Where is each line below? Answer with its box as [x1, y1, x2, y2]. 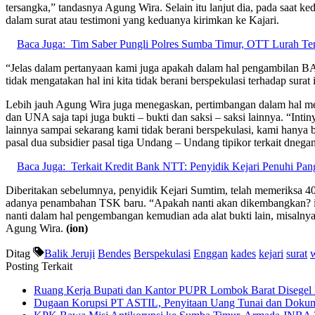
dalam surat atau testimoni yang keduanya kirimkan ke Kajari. [6, 13, 279, 26]
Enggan [193, 247, 228, 259]
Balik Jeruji [44, 247, 95, 259]
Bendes [98, 247, 131, 259]
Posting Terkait [6, 259, 72, 272]
